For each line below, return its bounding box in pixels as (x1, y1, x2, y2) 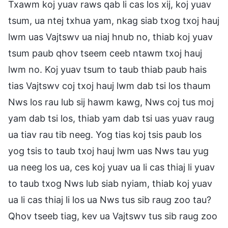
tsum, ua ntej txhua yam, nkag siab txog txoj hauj (8, 15, 219, 26)
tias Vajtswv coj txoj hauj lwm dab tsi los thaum (8, 80, 211, 91)
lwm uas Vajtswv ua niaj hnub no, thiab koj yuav (8, 31, 213, 42)
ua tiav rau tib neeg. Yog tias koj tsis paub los (8, 129, 202, 140)
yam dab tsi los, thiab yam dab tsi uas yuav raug (8, 112, 214, 124)
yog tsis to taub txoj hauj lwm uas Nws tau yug (8, 145, 209, 156)
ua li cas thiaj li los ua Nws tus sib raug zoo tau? (8, 194, 211, 205)
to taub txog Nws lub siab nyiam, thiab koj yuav (8, 178, 212, 189)
